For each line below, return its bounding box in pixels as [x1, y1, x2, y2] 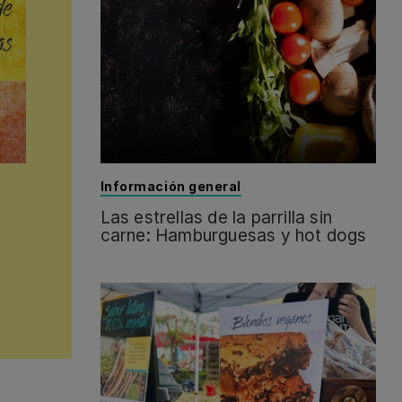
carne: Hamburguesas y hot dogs [100, 225, 367, 247]
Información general [100, 179, 242, 195]
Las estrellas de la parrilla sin [100, 207, 332, 229]
